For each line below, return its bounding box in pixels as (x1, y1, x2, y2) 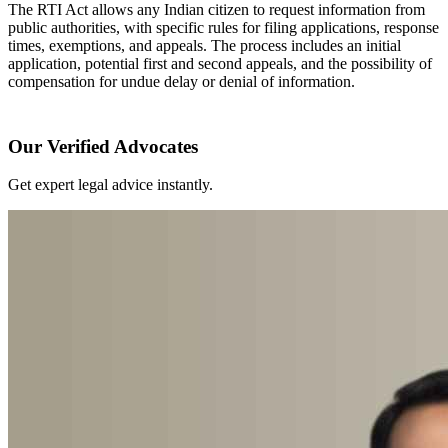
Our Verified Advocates (8, 135, 198, 157)
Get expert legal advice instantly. (8, 176, 213, 194)
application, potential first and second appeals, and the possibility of (8, 54, 432, 72)
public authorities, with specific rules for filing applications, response (8, 18, 439, 36)
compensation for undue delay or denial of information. (8, 72, 355, 90)
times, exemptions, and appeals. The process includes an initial (8, 36, 401, 54)
